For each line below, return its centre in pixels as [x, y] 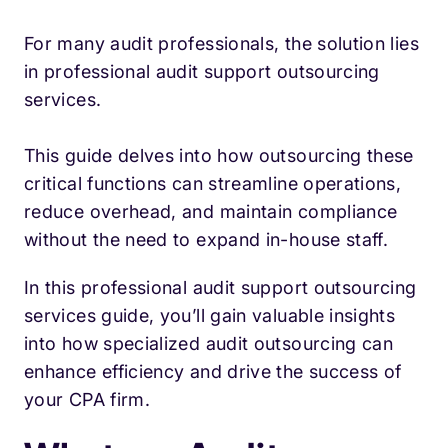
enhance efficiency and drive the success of [213, 372]
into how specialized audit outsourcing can [209, 344]
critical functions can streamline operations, [213, 184]
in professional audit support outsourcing [202, 72]
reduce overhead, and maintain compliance [211, 212]
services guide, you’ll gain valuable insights [210, 316]
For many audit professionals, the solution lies [221, 44]
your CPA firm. [87, 400]
